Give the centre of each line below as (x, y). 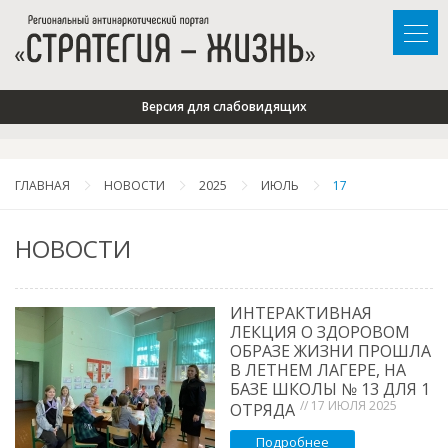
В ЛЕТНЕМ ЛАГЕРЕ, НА (318, 370)
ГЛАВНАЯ (42, 186)
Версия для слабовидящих (224, 107)
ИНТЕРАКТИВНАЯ (301, 313)
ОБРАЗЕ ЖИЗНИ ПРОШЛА (330, 351)
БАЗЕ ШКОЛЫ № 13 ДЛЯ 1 (330, 389)
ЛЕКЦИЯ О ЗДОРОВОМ (320, 332)
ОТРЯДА (262, 410)
